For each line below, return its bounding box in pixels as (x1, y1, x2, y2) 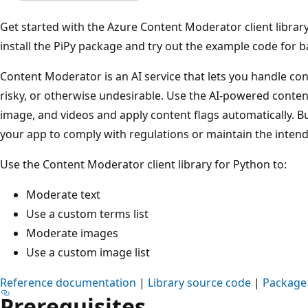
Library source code (148, 274, 251, 290)
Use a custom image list (26, 244, 150, 260)
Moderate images (26, 225, 118, 241)
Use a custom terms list (26, 206, 148, 221)
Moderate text (26, 186, 100, 202)
